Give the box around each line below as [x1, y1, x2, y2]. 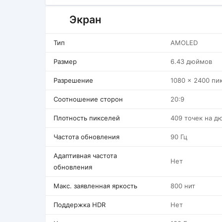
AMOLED [170, 39, 198, 47]
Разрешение [54, 76, 93, 84]
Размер [54, 57, 77, 65]
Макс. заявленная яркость [54, 182, 137, 190]
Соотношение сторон [54, 95, 123, 103]
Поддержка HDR [54, 201, 106, 209]
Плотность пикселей [54, 114, 120, 122]
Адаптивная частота [54, 152, 117, 160]
